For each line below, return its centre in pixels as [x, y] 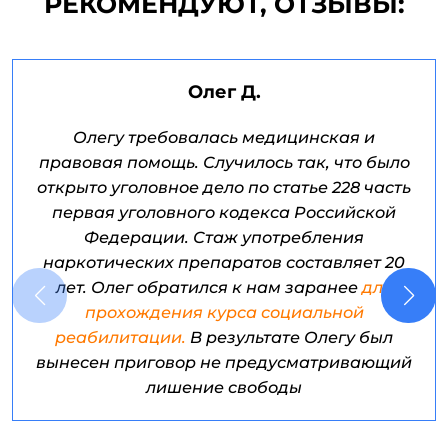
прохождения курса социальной [224, 313]
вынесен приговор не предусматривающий [224, 363]
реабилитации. [122, 338]
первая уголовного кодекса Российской [224, 213]
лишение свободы [224, 388]
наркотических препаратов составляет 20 [224, 263]
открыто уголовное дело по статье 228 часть [224, 188]
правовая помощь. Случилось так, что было [224, 163]
